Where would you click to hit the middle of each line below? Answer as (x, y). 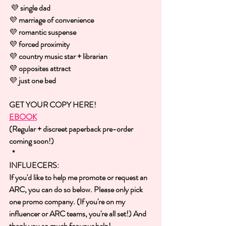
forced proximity (44, 44)
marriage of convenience (56, 20)
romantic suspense (47, 32)
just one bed (37, 80)
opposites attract (45, 68)
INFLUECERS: (34, 165)
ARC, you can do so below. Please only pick (77, 189)
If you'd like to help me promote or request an (79, 177)
